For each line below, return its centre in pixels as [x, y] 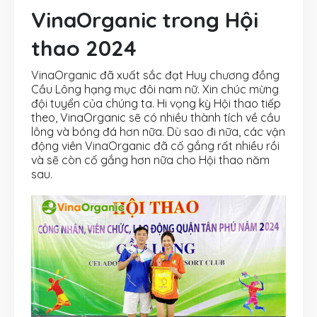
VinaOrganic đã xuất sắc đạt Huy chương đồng [155, 75]
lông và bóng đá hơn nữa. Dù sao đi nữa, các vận [158, 132]
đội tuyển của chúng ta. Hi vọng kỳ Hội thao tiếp [156, 104]
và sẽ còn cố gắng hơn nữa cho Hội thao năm [150, 160]
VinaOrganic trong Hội [145, 20]
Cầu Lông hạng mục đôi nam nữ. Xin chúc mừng [155, 90]
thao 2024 [84, 48]
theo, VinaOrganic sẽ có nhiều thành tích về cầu [156, 118]
